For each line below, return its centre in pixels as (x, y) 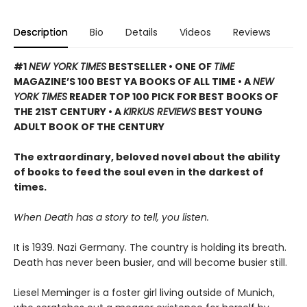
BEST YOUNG (229, 112)
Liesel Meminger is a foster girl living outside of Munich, (144, 293)
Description (41, 33)
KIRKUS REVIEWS (160, 112)
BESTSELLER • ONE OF (160, 67)
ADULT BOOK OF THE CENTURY (89, 127)
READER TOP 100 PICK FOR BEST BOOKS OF (173, 97)
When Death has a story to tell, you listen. (111, 218)
